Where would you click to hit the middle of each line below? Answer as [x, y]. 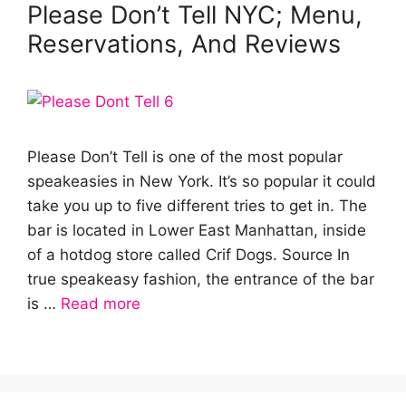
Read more [101, 304]
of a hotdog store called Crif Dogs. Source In [188, 255]
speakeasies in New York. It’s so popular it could [202, 181]
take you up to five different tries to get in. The [197, 206]
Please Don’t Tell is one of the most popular [185, 157]
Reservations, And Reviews [184, 44]
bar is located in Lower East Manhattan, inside [197, 230]
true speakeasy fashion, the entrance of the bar [201, 279]
